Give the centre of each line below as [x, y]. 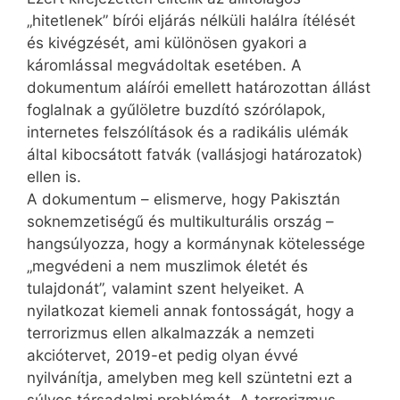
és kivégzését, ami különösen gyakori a [167, 42]
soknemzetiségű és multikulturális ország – [180, 221]
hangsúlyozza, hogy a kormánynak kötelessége [196, 243]
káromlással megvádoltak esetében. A [164, 65]
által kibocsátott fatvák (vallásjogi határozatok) [195, 154]
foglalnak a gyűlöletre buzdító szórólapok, [176, 109]
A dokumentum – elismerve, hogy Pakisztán [183, 199]
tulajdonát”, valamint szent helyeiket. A [166, 288]
